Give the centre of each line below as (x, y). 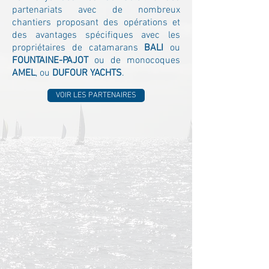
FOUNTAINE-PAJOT (53, 61)
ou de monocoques (137, 61)
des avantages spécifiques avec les (96, 35)
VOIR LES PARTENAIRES (96, 95)
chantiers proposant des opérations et (96, 23)
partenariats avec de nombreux (96, 10)
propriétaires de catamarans (78, 48)
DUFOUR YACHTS (87, 73)
